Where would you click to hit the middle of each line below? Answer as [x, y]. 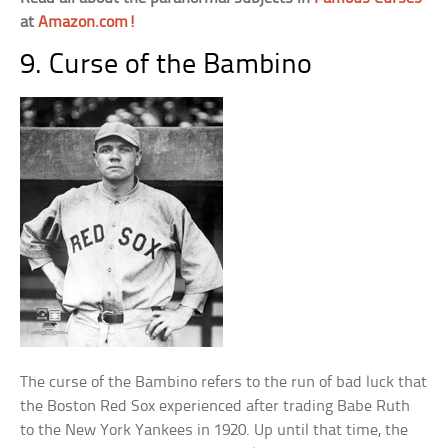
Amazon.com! [87, 22]
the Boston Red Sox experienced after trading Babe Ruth [215, 406]
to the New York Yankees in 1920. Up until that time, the [214, 430]
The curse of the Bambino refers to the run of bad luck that [224, 382]
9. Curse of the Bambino [166, 65]
